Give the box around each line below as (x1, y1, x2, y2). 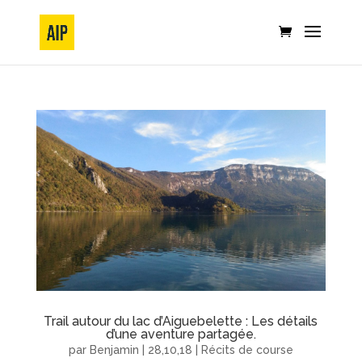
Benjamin (89, 343, 139, 356)
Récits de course (200, 343, 293, 356)
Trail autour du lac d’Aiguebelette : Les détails (44, 314, 318, 329)
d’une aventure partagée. (105, 326, 256, 342)
